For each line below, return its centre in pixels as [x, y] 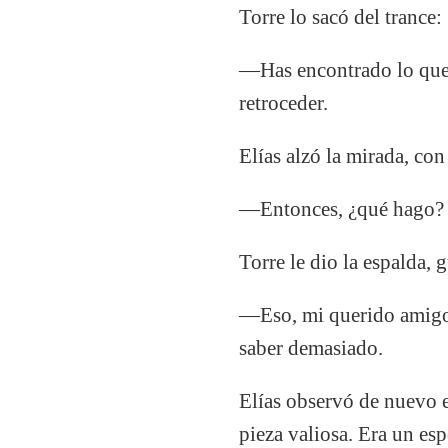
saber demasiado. [311, 347]
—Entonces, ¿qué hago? [342, 208]
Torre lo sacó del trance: [341, 16]
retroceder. [284, 102]
